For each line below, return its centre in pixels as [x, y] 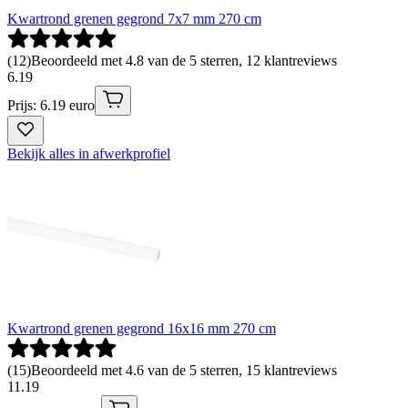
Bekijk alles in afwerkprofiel [89, 154]
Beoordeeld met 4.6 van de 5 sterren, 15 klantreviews [184, 371]
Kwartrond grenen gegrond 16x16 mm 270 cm [142, 329]
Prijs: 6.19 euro [51, 106]
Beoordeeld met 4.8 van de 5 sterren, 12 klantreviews [184, 61]
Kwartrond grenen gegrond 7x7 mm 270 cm [134, 19]
